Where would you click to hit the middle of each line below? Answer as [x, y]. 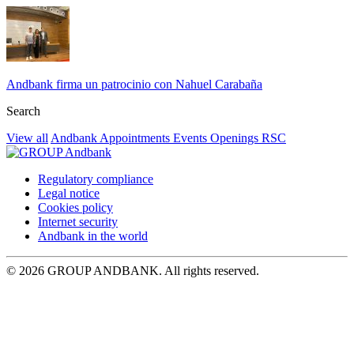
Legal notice [69, 193]
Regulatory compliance [96, 179]
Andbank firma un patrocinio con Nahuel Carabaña [134, 84]
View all [27, 137]
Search [23, 111]
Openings [236, 137]
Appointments [136, 137]
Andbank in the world [93, 235]
